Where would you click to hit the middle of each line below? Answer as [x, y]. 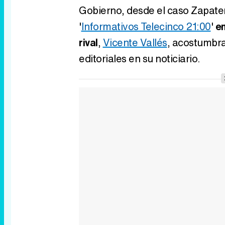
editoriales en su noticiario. [140, 59]
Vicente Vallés [135, 43]
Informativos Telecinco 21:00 [146, 27]
